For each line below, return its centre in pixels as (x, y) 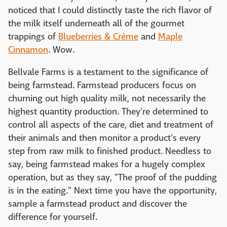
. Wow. (61, 50)
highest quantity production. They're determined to (108, 112)
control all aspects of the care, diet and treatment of (111, 125)
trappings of (33, 37)
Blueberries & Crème (98, 37)
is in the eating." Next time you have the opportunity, (112, 191)
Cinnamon (28, 50)
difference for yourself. (53, 217)
